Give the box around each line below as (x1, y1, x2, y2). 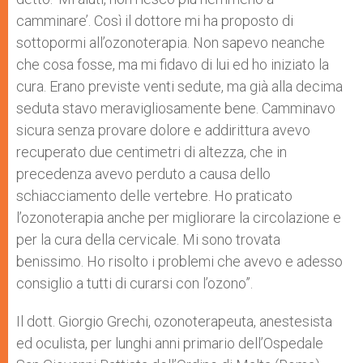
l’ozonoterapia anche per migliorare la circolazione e (16, 209, 341, 226)
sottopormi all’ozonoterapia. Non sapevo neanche (16, 34, 325, 51)
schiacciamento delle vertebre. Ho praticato (16, 187, 293, 204)
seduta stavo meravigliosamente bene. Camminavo (16, 100, 335, 117)
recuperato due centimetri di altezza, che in (16, 143, 287, 160)
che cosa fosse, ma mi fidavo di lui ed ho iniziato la (16, 56, 329, 73)
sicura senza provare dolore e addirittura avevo (16, 122, 310, 139)
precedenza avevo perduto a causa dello (16, 165, 271, 182)
